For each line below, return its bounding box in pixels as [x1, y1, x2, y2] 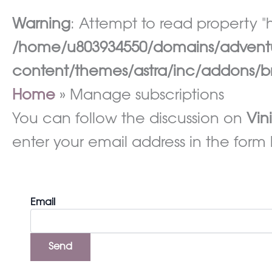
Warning [12, 18, 70, 32]
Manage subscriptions [70, 89, 225, 103]
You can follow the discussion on [12, 112, 246, 127]
